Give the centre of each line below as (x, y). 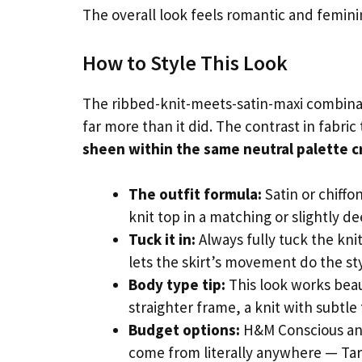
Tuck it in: (162, 240)
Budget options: (184, 330)
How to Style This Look (185, 62)
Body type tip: (177, 285)
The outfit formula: (195, 194)
